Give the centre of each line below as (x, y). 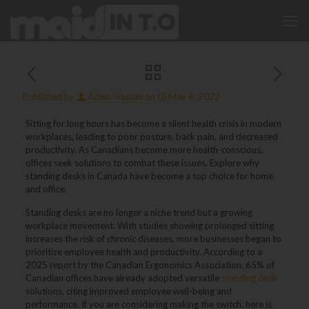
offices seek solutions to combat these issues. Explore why (142, 163)
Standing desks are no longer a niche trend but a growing (139, 212)
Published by (49, 97)
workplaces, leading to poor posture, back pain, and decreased (151, 137)
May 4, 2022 (194, 97)
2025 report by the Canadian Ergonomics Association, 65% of (150, 265)
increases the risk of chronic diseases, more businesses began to (153, 239)
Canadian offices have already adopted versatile (123, 278)
